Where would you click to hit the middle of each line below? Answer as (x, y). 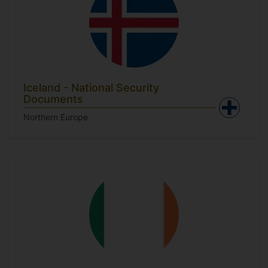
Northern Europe (56, 117)
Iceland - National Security (91, 88)
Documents (53, 99)
